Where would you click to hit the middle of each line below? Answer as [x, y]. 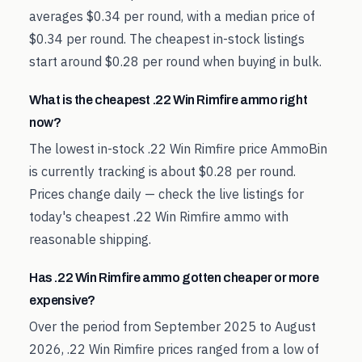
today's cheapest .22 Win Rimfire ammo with [159, 217]
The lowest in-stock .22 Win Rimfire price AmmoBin [178, 149]
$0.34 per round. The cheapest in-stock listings [167, 39]
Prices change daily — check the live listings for [166, 194]
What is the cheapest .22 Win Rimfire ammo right [168, 100]
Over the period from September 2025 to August [173, 326]
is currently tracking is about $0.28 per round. [162, 171]
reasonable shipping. [90, 239]
